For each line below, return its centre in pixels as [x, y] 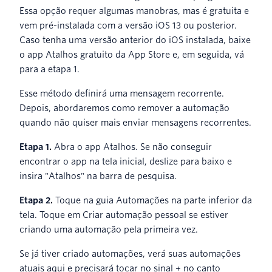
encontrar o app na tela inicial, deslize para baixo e [126, 161]
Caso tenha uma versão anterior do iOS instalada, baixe [135, 40]
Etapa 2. [36, 200]
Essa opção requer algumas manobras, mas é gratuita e [134, 11]
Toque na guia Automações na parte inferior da [152, 200]
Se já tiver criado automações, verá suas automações [130, 253]
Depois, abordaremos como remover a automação [124, 108]
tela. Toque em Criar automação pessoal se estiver [124, 215]
